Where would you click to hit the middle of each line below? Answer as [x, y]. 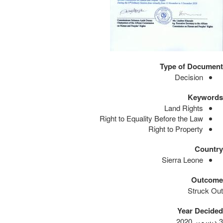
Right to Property [176, 128]
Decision [189, 77]
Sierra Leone [182, 159]
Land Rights [184, 108]
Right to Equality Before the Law [151, 118]
